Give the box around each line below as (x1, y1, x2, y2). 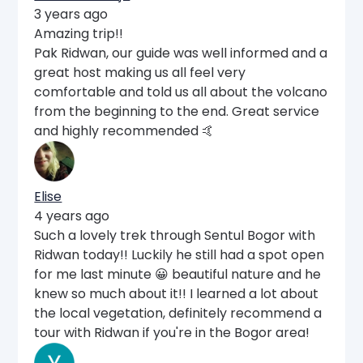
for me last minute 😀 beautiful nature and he (34, 264, 322, 284)
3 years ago (34, 4, 109, 23)
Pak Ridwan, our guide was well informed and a (34, 43, 328, 62)
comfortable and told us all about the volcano (34, 82, 328, 101)
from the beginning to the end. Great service (34, 101, 320, 121)
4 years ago (34, 206, 110, 225)
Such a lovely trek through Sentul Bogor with (34, 225, 316, 245)
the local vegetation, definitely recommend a (34, 303, 322, 322)
